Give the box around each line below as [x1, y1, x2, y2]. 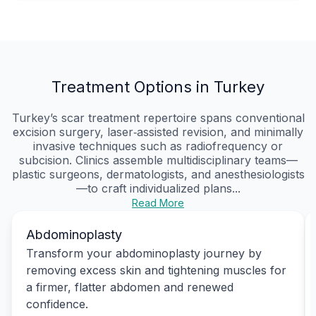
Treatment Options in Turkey [51, 77, 265, 96]
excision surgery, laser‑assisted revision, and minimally [13, 124, 303, 139]
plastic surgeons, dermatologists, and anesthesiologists [11, 166, 305, 181]
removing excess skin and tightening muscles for [26, 262, 286, 277]
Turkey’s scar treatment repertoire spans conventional [11, 110, 305, 125]
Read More [132, 196, 184, 209]
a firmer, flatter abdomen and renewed [26, 279, 233, 294]
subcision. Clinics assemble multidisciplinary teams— [18, 152, 298, 167]
